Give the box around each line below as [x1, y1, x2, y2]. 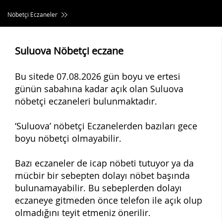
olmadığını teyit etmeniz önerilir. [15, 207, 151, 219]
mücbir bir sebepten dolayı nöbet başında [15, 169, 190, 181]
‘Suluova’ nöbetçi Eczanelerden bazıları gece [15, 120, 197, 132]
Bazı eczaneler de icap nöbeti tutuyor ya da [15, 157, 194, 169]
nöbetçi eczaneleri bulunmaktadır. [15, 95, 157, 107]
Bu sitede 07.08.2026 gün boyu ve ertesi [15, 70, 180, 82]
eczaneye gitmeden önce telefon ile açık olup [15, 194, 202, 206]
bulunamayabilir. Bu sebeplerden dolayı [15, 182, 182, 194]
